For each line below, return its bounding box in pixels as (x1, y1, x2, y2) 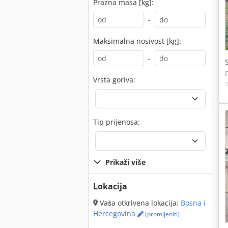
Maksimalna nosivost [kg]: (93, 36, 181, 46)
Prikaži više (105, 157, 146, 167)
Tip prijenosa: (93, 117, 140, 127)
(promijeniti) (144, 210, 180, 218)
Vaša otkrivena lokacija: (98, 198, 181, 208)
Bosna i (181, 198, 206, 208)
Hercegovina (93, 209, 137, 218)
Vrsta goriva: (93, 75, 135, 84)
